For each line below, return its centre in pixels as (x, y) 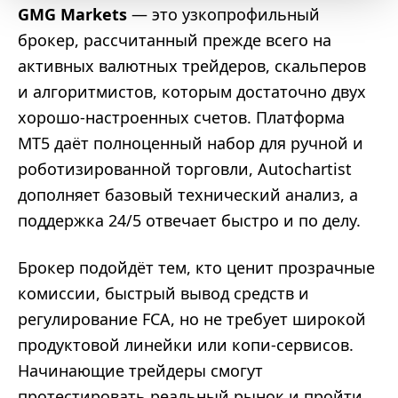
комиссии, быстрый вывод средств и (163, 293)
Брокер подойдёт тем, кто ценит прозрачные (196, 267)
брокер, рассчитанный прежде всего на (175, 40)
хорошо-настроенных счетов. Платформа (181, 117)
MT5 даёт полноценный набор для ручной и (191, 143)
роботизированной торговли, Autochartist (185, 169)
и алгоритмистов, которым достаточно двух (192, 92)
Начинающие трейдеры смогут (140, 370)
